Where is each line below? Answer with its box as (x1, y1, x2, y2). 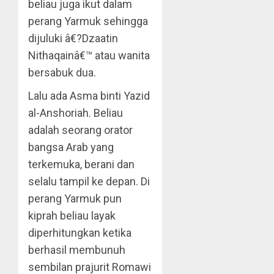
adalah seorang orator (28, 124, 133, 136)
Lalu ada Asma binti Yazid (28, 89, 150, 102)
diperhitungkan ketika (28, 226, 131, 239)
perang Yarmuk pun (28, 192, 122, 205)
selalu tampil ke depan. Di (28, 175, 150, 188)
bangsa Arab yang (28, 141, 114, 154)
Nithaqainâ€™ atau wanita (28, 49, 150, 62)
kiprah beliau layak (28, 209, 116, 222)
